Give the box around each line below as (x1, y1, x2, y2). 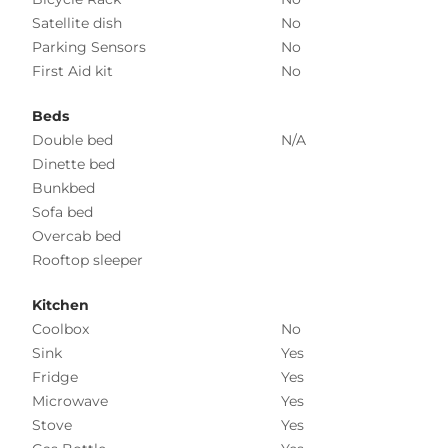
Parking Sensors (32, 37, 146, 56)
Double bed (32, 130, 113, 149)
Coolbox (32, 319, 89, 338)
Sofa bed (32, 202, 93, 221)
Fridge (32, 367, 78, 386)
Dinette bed (32, 154, 115, 173)
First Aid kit (32, 61, 113, 80)
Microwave (32, 391, 108, 410)
